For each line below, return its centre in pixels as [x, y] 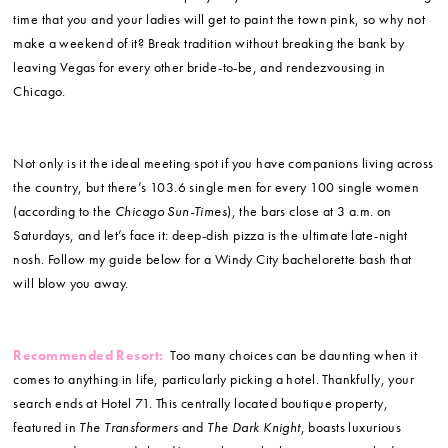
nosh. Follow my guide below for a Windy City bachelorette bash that [212, 259]
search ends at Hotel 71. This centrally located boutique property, [201, 403]
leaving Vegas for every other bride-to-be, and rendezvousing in [199, 67]
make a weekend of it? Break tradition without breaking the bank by [209, 43]
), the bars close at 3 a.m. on [309, 211]
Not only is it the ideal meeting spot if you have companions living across [223, 163]
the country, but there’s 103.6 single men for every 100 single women [216, 187]
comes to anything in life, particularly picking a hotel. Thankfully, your [214, 379]
